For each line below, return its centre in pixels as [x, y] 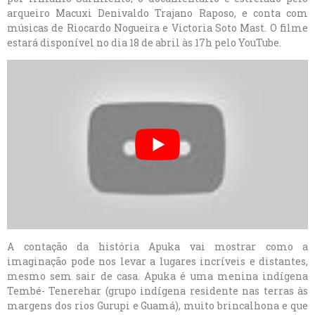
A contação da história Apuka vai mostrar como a [157, 246]
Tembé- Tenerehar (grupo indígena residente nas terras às [157, 290]
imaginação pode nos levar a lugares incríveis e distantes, [157, 261]
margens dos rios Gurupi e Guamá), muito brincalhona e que [157, 305]
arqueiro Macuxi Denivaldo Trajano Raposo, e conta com [157, 13]
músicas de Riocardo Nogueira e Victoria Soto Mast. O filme [157, 27]
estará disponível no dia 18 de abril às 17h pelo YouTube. [144, 42]
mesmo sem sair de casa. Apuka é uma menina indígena [157, 276]
